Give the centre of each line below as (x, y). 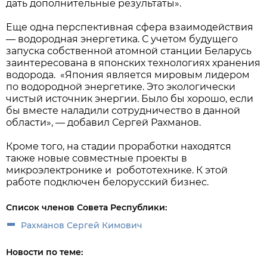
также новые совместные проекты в (97, 159)
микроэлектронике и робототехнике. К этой (117, 170)
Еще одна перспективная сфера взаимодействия (130, 27)
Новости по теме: (44, 252)
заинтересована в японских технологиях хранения (133, 63)
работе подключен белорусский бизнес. (107, 182)
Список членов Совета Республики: (86, 208)
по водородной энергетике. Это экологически (121, 87)
